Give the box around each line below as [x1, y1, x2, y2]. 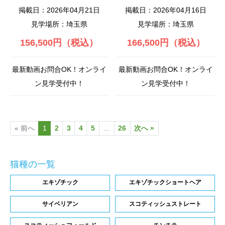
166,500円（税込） [127, 38, 205, 48]
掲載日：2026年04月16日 [125, 6, 207, 15]
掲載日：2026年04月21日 [18, 6, 100, 15]
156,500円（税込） [20, 38, 98, 48]
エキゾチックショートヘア [129, 179, 201, 186]
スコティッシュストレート [129, 200, 201, 207]
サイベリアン [42, 200, 78, 207]
